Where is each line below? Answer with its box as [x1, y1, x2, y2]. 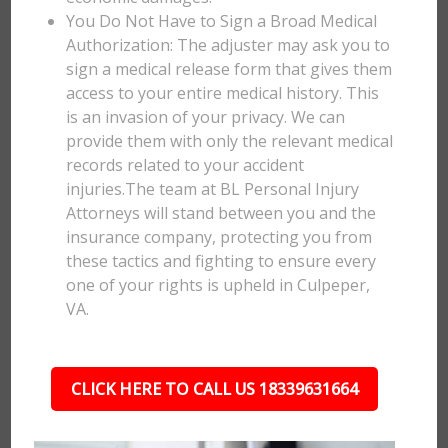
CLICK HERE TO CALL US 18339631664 [70, 378, 358, 400]
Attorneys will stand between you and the [66, 202, 377, 224]
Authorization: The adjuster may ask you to [66, 34, 391, 56]
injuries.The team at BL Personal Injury [66, 178, 360, 200]
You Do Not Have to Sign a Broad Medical [66, 10, 378, 32]
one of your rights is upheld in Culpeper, [66, 274, 371, 296]
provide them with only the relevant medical [66, 130, 394, 152]
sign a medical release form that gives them [66, 58, 393, 80]
